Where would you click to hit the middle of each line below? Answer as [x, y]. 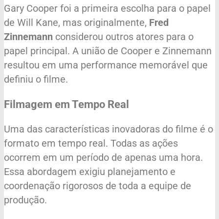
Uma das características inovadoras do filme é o [109, 129]
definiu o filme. [36, 79]
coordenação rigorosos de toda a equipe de [98, 186]
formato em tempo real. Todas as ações [91, 143]
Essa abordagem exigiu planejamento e [90, 171]
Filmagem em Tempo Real [66, 104]
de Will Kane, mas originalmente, [77, 22]
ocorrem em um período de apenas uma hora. [103, 157]
